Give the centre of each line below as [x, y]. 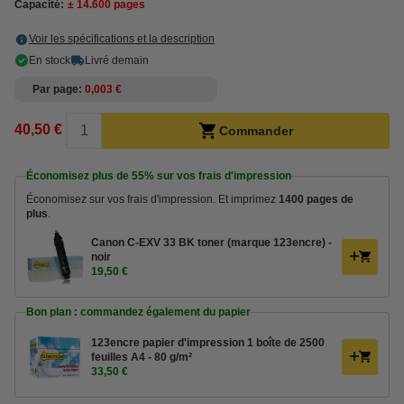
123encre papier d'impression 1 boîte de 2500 [208, 343]
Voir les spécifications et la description [122, 39]
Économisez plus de [79, 176]
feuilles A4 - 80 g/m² [142, 357]
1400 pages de [316, 199]
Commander [256, 131]
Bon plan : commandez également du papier [138, 312]
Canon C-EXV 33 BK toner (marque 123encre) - [211, 243]
